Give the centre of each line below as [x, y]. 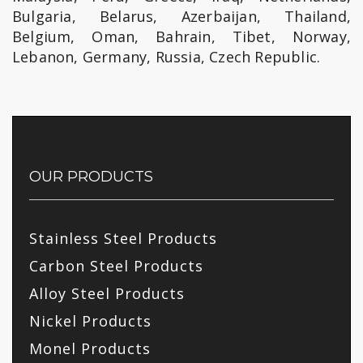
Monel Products [90, 349]
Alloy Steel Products [107, 294]
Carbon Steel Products [116, 266]
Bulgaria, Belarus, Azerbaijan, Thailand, [181, 17]
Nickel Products [90, 321]
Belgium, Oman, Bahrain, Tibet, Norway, [181, 37]
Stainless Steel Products [123, 239]
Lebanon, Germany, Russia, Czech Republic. [167, 57]
